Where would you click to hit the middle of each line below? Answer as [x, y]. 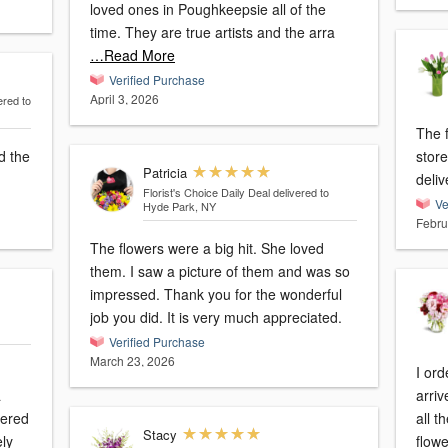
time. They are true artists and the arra [212, 32]
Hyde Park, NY [179, 206]
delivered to [300, 192]
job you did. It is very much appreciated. [216, 317]
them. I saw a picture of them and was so [220, 271]
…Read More [132, 55]
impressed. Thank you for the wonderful [216, 294]
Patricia [164, 173]
